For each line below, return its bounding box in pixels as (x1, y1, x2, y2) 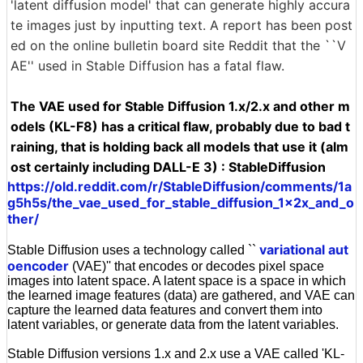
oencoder (7, 257, 69, 274)
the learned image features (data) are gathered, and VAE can (7, 288, 355, 302)
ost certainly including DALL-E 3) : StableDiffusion (11, 158, 326, 175)
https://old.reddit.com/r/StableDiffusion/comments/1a (7, 177, 352, 194)
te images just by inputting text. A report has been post (11, 16, 352, 33)
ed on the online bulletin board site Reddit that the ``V (11, 36, 346, 53)
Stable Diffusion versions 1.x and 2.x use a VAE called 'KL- (7, 346, 344, 361)
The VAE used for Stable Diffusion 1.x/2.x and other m (11, 97, 350, 114)
